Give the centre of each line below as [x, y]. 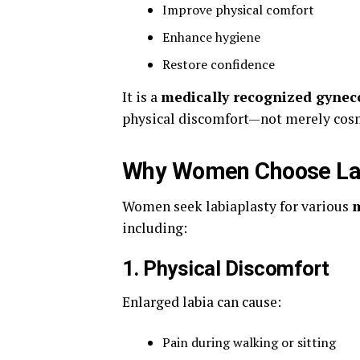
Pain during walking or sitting [249, 342]
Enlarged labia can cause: [202, 302]
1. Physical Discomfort [226, 268]
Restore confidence [219, 64]
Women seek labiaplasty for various [237, 206]
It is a [141, 97]
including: [155, 228]
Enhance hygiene [211, 37]
